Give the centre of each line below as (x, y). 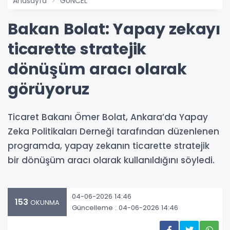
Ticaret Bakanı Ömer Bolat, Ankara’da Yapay (108, 117)
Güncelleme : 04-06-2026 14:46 (125, 207)
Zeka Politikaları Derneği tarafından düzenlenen (113, 132)
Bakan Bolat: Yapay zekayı (114, 30)
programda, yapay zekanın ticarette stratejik (109, 146)
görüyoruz (49, 90)
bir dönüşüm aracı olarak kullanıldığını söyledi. (111, 160)
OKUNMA (44, 203)
